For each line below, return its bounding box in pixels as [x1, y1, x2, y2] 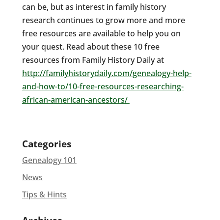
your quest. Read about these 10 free [22, 41, 160, 52]
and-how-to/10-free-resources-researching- [22, 81, 184, 92]
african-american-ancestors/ [22, 94, 130, 105]
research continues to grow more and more [22, 15, 185, 26]
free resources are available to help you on [22, 28, 181, 39]
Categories [22, 137, 71, 150]
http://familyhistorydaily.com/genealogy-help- [22, 68, 192, 79]
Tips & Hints [22, 189, 67, 200]
